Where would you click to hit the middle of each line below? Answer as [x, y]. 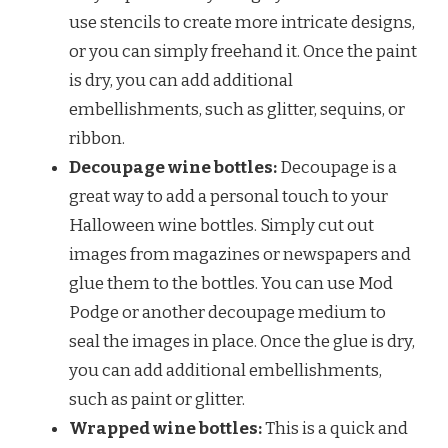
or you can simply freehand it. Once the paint [243, 51]
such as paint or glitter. [157, 399]
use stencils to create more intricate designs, [242, 22]
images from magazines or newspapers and [240, 254]
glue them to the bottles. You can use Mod [231, 283]
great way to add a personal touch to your [228, 196]
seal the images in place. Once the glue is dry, [242, 341]
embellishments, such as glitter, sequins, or [237, 109]
